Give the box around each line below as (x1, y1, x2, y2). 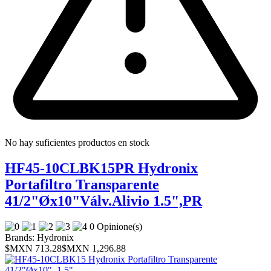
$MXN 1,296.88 (62, 243, 126, 253)
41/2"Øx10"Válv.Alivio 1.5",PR (5, 192, 202, 209)
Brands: (5, 232, 34, 243)
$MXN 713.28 (5, 243, 62, 253)
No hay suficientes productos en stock (5, 137, 149, 148)
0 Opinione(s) (90, 221, 145, 232)
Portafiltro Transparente (5, 176, 159, 192)
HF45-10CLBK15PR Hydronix (5, 160, 198, 176)
